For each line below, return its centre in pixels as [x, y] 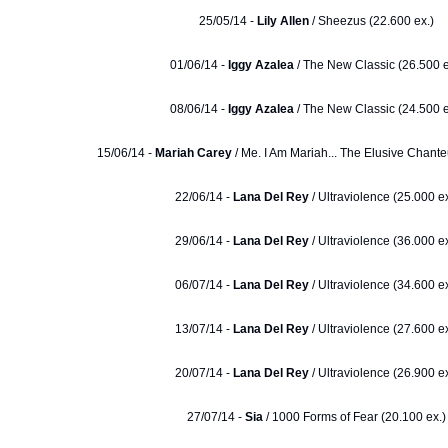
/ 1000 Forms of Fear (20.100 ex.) [355, 416]
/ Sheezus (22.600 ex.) [371, 20]
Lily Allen [282, 20]
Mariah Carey [193, 152]
